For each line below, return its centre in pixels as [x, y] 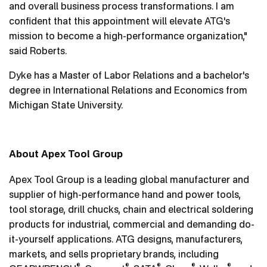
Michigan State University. [66, 105]
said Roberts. [38, 51]
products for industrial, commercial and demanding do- [132, 224]
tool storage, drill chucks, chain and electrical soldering [131, 209]
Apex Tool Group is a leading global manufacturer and [129, 180]
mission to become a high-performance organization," [128, 36]
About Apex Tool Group [66, 155]
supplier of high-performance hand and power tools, [125, 195]
